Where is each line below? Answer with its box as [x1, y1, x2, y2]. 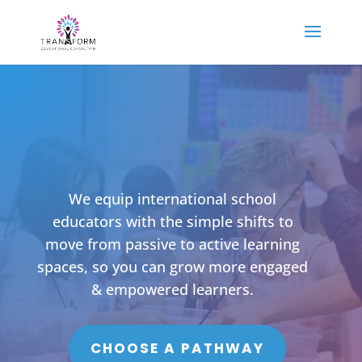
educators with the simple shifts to [52, 212, 293, 232]
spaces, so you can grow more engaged [37, 257, 309, 277]
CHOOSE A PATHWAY [90, 339, 265, 359]
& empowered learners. [91, 280, 255, 300]
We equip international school [69, 189, 277, 209]
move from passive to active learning [45, 234, 301, 255]
